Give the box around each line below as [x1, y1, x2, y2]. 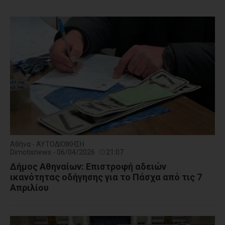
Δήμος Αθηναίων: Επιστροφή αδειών [10, 161, 166, 172]
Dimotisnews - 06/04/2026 [10, 148, 96, 157]
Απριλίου [10, 182, 49, 193]
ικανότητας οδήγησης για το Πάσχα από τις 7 [10, 172, 202, 183]
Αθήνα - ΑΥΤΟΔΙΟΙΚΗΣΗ [10, 140, 84, 149]
